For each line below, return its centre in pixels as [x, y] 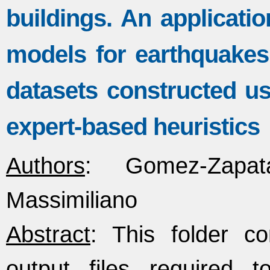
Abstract [48, 234]
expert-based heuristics [133, 127]
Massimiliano [72, 200]
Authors [46, 165]
